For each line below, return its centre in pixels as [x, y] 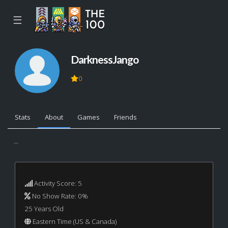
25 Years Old [44, 208]
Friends [126, 117]
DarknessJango [104, 59]
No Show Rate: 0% [59, 196]
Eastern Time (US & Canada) [74, 221]
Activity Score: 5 [57, 183]
